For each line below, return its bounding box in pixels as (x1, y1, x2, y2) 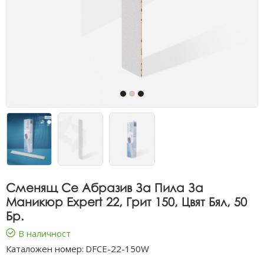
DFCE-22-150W (85, 242, 149, 255)
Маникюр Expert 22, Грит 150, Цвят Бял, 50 (6, 194, 247, 209)
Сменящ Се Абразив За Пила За (6, 180, 203, 194)
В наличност (18, 227, 71, 239)
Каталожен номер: (6, 242, 84, 255)
